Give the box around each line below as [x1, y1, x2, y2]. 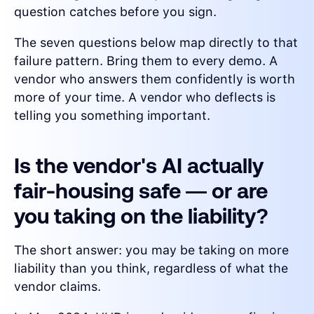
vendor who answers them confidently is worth [14, 71, 295, 87]
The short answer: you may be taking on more [14, 243, 289, 258]
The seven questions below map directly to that [14, 35, 298, 50]
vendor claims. [14, 279, 101, 294]
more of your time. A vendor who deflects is [14, 90, 275, 105]
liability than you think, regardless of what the [14, 261, 288, 276]
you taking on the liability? [14, 204, 268, 228]
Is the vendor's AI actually [14, 153, 264, 178]
